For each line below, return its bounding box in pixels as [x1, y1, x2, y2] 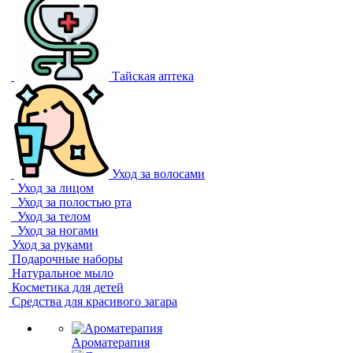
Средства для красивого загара [12, 295, 177, 308]
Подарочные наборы [12, 252, 123, 266]
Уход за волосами [112, 167, 205, 180]
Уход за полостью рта [17, 195, 132, 209]
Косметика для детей [12, 281, 124, 294]
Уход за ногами [17, 224, 98, 237]
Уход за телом [17, 210, 91, 223]
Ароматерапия [72, 336, 150, 349]
